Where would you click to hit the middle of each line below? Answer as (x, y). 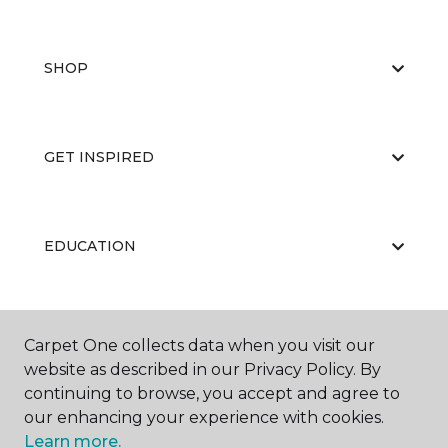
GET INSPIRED (99, 157)
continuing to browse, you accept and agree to (212, 393)
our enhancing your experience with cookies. (204, 417)
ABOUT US (83, 335)
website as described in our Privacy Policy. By (202, 369)
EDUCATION (90, 246)
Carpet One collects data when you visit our (199, 345)
